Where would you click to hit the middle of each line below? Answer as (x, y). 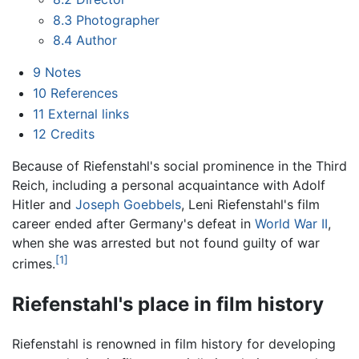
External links (88, 113)
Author (97, 40)
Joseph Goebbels (128, 205)
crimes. (34, 264)
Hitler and (44, 205)
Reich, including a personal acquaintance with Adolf (169, 186)
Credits (72, 134)
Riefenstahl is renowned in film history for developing (174, 344)
